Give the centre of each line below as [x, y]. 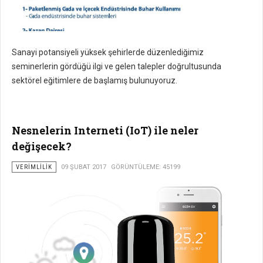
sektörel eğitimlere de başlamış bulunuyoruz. [95, 81]
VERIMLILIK [34, 167]
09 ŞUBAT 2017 [84, 167]
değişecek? [42, 146]
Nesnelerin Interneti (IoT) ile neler [105, 131]
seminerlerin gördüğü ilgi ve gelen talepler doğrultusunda [117, 67]
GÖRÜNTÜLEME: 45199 [146, 167]
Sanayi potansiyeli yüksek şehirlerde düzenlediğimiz [108, 53]
